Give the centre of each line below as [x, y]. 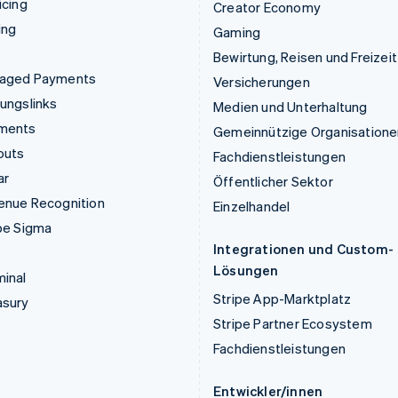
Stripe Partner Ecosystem [293, 323]
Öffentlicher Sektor [273, 181]
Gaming [237, 32]
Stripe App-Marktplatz [283, 298]
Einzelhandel [252, 206]
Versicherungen [262, 82]
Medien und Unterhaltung [291, 107]
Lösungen [246, 270]
